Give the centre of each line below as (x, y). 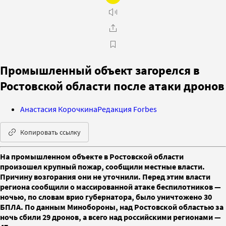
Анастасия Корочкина (59, 109)
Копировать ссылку (50, 132)
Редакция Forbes (127, 109)
